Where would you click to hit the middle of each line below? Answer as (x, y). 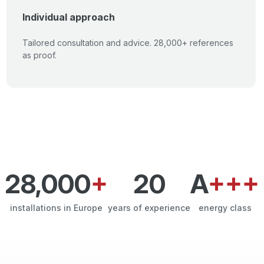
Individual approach (69, 17)
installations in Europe (56, 208)
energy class (225, 208)
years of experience (149, 208)
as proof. (39, 55)
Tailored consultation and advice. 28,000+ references (128, 43)
